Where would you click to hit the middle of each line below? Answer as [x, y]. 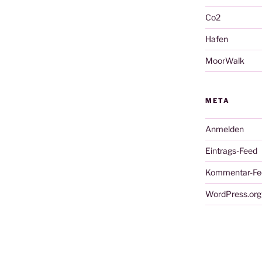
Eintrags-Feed [231, 150]
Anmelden [224, 129]
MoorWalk [225, 60]
